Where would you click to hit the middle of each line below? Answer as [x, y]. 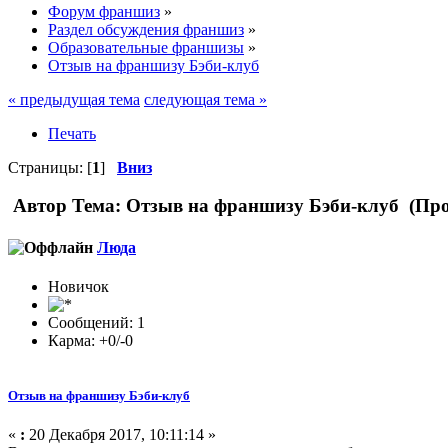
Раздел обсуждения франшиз [146, 29]
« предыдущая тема [74, 99]
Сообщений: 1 [96, 322]
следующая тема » [205, 99]
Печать [72, 133]
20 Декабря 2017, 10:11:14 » [120, 435]
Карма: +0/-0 [90, 340]
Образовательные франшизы [146, 47]
